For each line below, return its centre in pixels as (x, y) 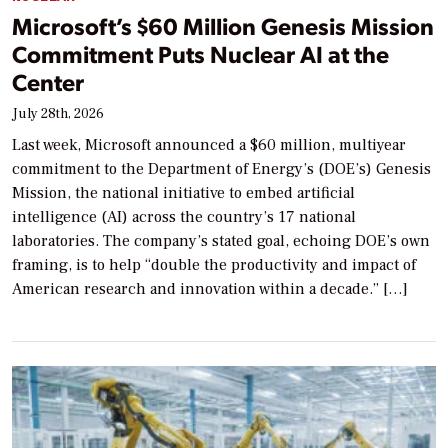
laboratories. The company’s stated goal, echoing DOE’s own (221, 240)
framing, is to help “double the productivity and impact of (214, 264)
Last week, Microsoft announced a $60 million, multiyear (209, 144)
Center (48, 81)
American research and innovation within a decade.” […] (210, 288)
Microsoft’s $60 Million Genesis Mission (223, 25)
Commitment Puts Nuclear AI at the (200, 53)
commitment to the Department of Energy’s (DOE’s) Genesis (221, 168)
